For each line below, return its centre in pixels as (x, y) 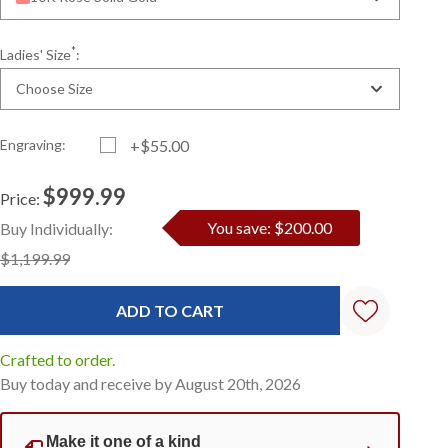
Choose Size (55, 64)
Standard (45, 202)
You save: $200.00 (270, 203)
